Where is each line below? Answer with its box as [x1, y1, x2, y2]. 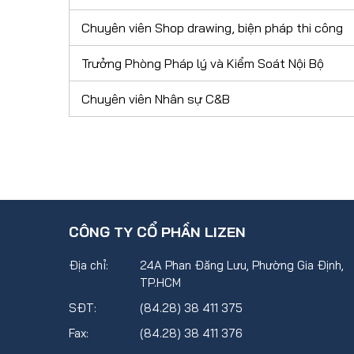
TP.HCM [140, 275, 181, 290]
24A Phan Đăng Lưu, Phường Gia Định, [140, 258, 344, 273]
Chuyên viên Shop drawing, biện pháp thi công [81, 20, 343, 36]
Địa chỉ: [69, 258, 108, 273]
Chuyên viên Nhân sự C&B [81, 91, 230, 107]
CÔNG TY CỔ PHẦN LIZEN [69, 223, 246, 241]
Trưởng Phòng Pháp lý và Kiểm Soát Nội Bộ [81, 55, 324, 71]
